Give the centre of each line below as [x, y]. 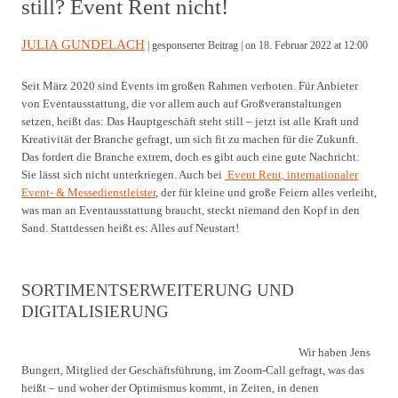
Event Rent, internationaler [291, 175]
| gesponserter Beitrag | [195, 46]
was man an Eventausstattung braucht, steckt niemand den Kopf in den [191, 211]
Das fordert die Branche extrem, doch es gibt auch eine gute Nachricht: [191, 157]
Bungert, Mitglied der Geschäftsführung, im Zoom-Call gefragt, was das [193, 370]
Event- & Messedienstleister [88, 193]
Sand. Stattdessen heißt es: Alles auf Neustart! [130, 228]
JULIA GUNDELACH [83, 45]
